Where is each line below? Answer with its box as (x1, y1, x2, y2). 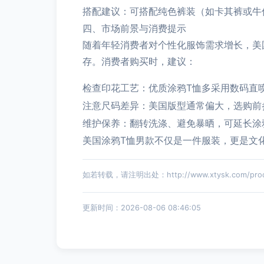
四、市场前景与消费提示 (82, 22, 186, 34)
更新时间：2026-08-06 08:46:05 (82, 203, 201, 212)
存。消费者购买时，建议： (82, 55, 196, 67)
